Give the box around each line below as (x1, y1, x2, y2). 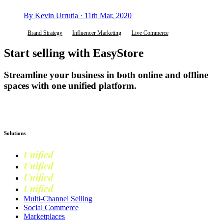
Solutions (4, 130, 26, 137)
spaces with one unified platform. (4, 80, 137, 91)
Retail (54, 162, 79, 172)
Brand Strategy (27, 29, 63, 36)
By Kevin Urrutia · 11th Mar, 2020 (24, 11, 132, 20)
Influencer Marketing (72, 29, 122, 36)
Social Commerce (24, 203, 79, 212)
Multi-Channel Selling (24, 194, 92, 203)
